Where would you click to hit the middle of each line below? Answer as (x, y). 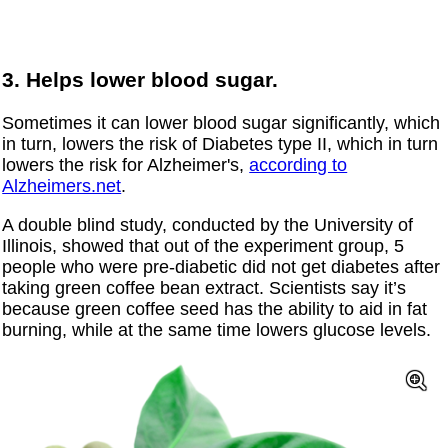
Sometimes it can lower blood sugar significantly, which (221, 123)
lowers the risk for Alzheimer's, (126, 165)
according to (298, 165)
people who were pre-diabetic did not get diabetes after (221, 267)
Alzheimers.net (62, 186)
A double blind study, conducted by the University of (208, 225)
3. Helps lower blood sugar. (140, 80)
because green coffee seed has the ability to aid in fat (215, 309)
